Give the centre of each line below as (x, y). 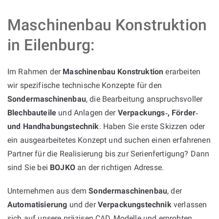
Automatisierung (37, 204)
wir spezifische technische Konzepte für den (85, 85)
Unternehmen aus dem (48, 191)
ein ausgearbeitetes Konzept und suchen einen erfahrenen (109, 140)
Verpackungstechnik (134, 204)
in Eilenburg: (51, 45)
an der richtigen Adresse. (120, 167)
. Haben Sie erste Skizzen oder (152, 126)
